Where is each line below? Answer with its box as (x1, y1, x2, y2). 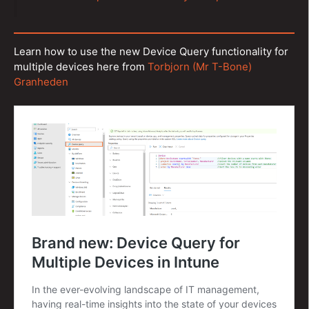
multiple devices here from (14, 60, 148, 73)
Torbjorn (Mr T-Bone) (148, 60, 252, 73)
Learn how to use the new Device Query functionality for (14, 45, 288, 58)
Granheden (14, 75, 68, 88)
